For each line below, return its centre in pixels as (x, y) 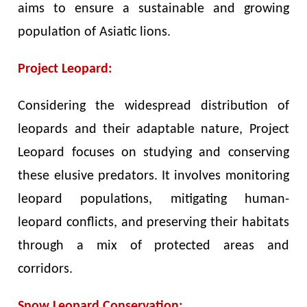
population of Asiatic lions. (95, 32)
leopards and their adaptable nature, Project (153, 129)
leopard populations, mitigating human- (153, 199)
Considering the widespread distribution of (153, 106)
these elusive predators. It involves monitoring (153, 176)
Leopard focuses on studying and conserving (153, 152)
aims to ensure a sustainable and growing (153, 9)
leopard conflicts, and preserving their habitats (153, 222)
